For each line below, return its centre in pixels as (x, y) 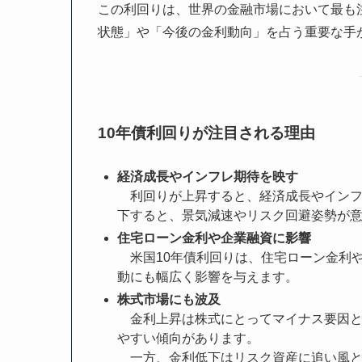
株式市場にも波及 (169, 299)
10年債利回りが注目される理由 (206, 133)
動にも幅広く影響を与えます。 (208, 276)
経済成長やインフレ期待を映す (208, 176)
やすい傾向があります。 (188, 338)
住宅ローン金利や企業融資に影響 (214, 238)
